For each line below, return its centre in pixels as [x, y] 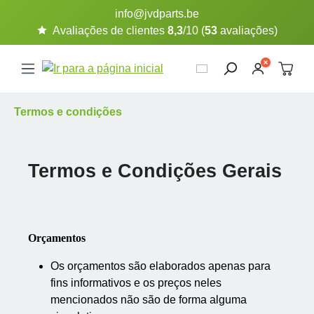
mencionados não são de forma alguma [149, 300]
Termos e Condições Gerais [155, 171]
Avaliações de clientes [110, 30]
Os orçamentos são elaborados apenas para [161, 266]
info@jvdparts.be [157, 14]
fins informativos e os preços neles [136, 283]
